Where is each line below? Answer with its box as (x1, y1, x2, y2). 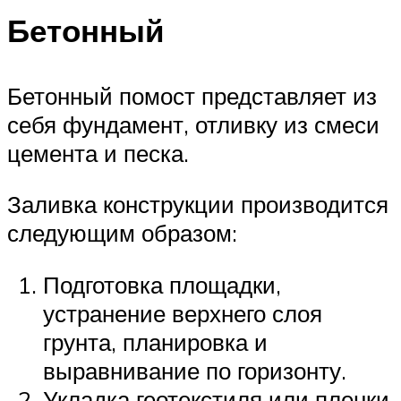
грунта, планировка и (43, 327, 268, 356)
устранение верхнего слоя (43, 298, 322, 328)
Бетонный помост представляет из (7, 81, 377, 110)
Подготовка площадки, (43, 269, 281, 299)
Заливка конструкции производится (7, 190, 388, 219)
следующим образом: (7, 218, 237, 248)
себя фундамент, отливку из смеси (7, 109, 380, 139)
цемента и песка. (7, 138, 189, 167)
